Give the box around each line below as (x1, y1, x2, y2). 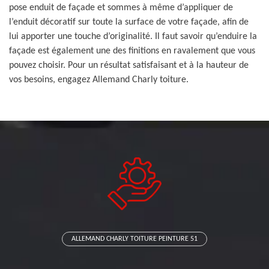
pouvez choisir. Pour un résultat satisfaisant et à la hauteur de (9, 61, 249, 70)
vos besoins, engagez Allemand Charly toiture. (9, 75, 189, 85)
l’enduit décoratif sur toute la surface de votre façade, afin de (9, 17, 249, 27)
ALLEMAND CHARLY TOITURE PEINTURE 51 (71, 235, 198, 243)
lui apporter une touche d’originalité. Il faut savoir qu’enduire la (9, 32, 257, 41)
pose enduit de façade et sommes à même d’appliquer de (9, 3, 233, 13)
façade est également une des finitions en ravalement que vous (9, 46, 255, 56)
